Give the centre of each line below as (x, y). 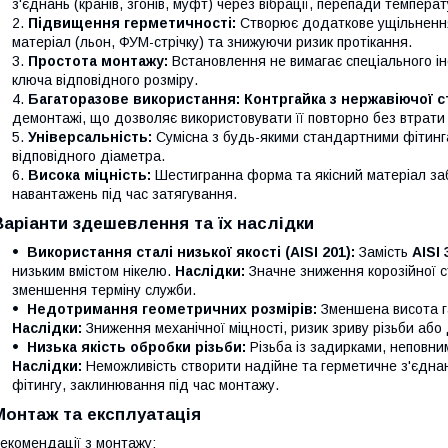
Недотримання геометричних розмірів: (172, 309)
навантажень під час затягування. (124, 194)
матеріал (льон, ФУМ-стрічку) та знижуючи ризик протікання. (212, 42)
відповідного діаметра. (88, 156)
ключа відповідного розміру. (105, 80)
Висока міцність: (89, 175)
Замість (383, 252)
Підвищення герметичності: (132, 23)
